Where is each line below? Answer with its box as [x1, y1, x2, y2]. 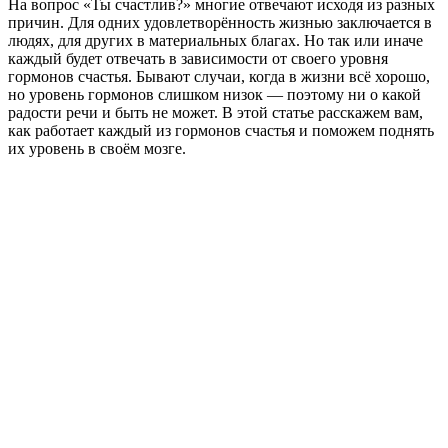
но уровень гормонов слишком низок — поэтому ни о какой [8, 85, 421, 103]
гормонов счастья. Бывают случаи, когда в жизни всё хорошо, [8, 67, 430, 85]
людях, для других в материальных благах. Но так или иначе [8, 31, 423, 49]
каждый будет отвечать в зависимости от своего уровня [8, 49, 388, 67]
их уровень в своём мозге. [8, 139, 186, 157]
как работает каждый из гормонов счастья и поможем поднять [8, 121, 434, 139]
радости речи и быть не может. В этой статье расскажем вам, [8, 103, 423, 121]
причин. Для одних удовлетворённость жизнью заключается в [8, 13, 432, 31]
